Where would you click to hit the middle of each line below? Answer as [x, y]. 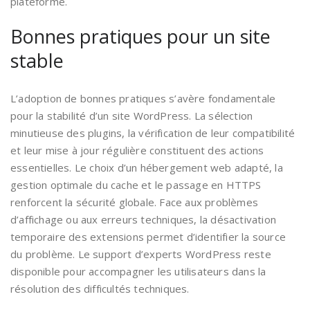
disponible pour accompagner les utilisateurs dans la [138, 271]
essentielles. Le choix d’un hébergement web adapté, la [147, 167]
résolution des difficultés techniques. [100, 288]
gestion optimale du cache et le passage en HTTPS [136, 184]
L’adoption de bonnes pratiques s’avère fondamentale [143, 98]
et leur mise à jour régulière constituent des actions [137, 150]
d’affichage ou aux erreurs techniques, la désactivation [144, 219]
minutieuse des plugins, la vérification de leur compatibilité [153, 133]
